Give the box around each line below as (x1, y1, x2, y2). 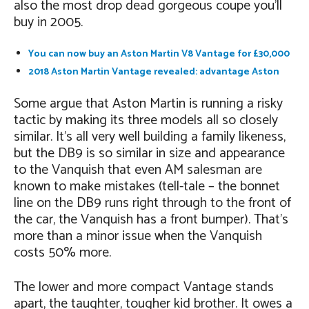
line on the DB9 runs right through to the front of (14, 192, 291, 215)
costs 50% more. (14, 241, 111, 264)
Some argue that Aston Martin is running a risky (14, 92, 283, 115)
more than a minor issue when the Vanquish (14, 225, 262, 248)
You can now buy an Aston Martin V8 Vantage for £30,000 (28, 46, 290, 62)
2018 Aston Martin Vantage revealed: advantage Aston (28, 64, 279, 80)
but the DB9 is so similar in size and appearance (14, 142, 285, 165)
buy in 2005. (14, 11, 83, 34)
